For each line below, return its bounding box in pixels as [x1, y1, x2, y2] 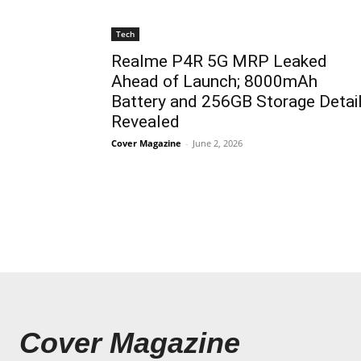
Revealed [111, 111, 180, 131]
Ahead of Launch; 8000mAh [111, 71, 317, 91]
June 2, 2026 [193, 136, 243, 149]
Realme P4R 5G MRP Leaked [111, 51, 327, 71]
